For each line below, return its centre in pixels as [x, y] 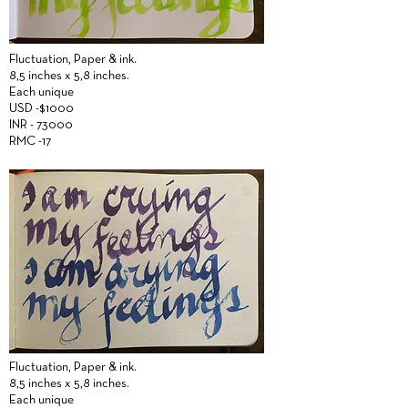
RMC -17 [30, 142]
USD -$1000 [43, 109]
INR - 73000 [41, 125]
